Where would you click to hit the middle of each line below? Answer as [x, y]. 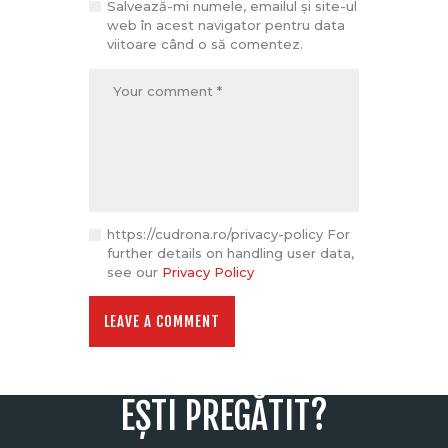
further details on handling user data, [231, 253]
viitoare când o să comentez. [205, 43]
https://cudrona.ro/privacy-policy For [229, 234]
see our [135, 272]
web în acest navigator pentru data [226, 24]
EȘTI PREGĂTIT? [224, 416]
